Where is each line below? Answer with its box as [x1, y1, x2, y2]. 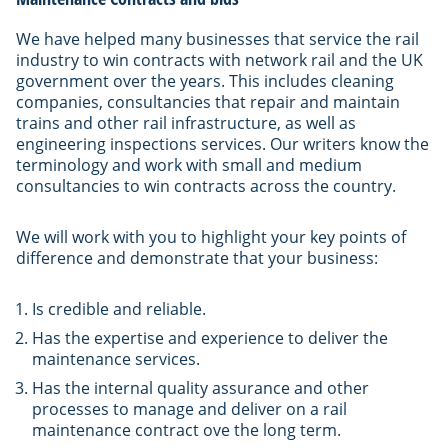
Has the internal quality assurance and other [32, 376, 369, 399]
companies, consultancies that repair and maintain [16, 90, 400, 113]
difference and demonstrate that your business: [16, 246, 378, 269]
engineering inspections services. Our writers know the [16, 132, 429, 155]
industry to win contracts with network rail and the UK [16, 48, 423, 71]
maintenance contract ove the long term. [32, 418, 341, 441]
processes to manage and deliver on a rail [32, 397, 347, 420]
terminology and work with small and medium [16, 153, 362, 176]
